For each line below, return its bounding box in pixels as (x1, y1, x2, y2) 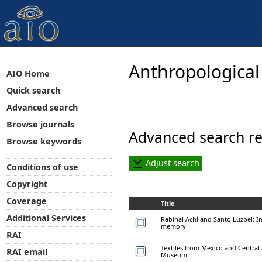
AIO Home (6, 67, 50, 79)
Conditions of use (6, 161, 78, 173)
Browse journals (6, 118, 74, 130)
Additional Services (6, 212, 86, 224)
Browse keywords (6, 135, 81, 147)
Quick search (6, 84, 60, 96)
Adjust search (143, 157, 199, 168)
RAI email (6, 246, 47, 258)
